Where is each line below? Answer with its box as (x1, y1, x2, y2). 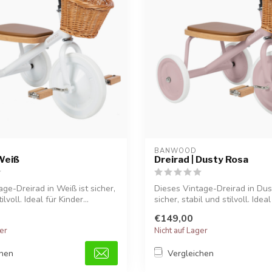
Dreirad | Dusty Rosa (154, 153, 248, 165)
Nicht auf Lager (154, 225, 208, 237)
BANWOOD (154, 146, 197, 155)
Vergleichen (168, 247, 214, 259)
